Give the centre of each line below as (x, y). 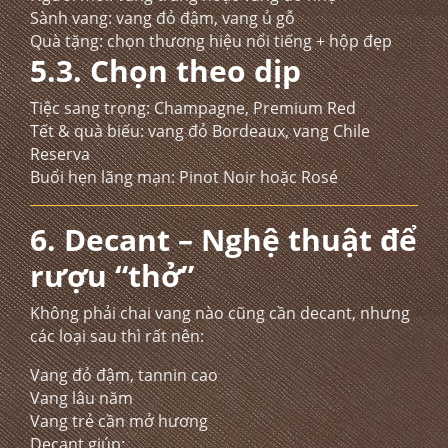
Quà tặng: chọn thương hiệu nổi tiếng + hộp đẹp (211, 41)
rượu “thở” (112, 275)
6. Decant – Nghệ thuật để (223, 239)
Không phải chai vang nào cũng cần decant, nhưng (220, 313)
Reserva (60, 154)
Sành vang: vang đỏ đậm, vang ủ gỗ (162, 18)
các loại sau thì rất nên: (117, 336)
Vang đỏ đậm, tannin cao (124, 375)
